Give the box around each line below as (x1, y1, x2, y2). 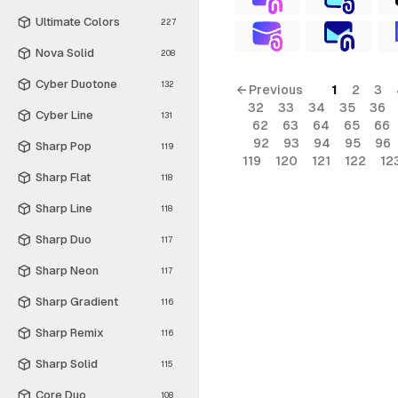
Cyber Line (36, 107, 93, 122)
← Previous (235, 83, 303, 97)
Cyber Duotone (36, 76, 117, 91)
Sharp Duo (36, 232, 92, 246)
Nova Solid (36, 45, 94, 60)
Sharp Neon (36, 263, 99, 277)
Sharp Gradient (36, 294, 118, 308)
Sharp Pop (36, 139, 92, 153)
